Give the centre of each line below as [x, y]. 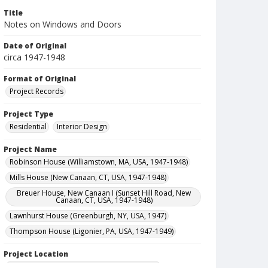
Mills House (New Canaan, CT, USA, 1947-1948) [88, 177]
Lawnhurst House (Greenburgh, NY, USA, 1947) [88, 216]
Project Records [36, 91]
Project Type [28, 114]
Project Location [36, 254]
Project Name [30, 149]
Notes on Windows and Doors [63, 24]
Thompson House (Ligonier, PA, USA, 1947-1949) [92, 231]
